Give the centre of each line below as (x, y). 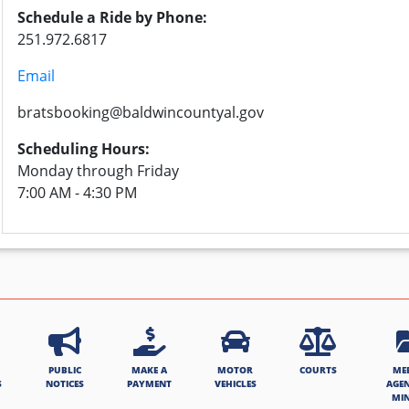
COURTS (318, 370)
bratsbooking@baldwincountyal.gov (144, 112)
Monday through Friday (98, 171)
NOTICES (64, 383)
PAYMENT (150, 383)
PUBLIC (64, 370)
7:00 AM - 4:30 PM (77, 193)
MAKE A (150, 370)
